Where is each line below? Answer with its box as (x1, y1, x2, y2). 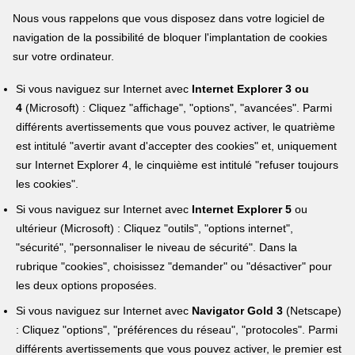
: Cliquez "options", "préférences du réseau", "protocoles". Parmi (16, 323, 338, 337)
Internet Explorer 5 (189, 203, 292, 216)
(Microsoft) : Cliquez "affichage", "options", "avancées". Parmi (22, 101, 333, 114)
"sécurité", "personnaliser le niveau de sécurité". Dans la (16, 241, 298, 254)
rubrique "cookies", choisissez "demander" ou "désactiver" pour (16, 260, 333, 273)
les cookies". (16, 177, 79, 190)
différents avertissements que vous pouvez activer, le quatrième (16, 120, 336, 133)
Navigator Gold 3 (192, 304, 284, 318)
